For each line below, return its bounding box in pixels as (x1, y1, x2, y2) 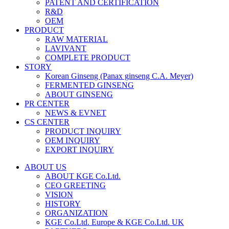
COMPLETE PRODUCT (45, 53, 130, 62)
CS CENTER (25, 118, 70, 126)
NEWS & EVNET (45, 108, 106, 117)
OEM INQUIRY (45, 136, 100, 145)
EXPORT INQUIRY (45, 145, 114, 154)
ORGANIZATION (45, 209, 108, 217)
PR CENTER (25, 99, 70, 108)
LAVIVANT (45, 44, 86, 53)
